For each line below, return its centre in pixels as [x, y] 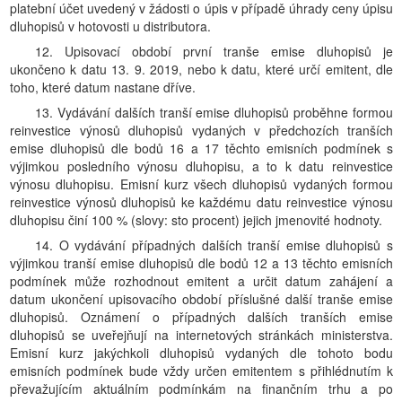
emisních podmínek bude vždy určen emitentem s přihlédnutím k [201, 371]
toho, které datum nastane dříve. [103, 87]
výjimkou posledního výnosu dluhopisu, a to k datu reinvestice [201, 166]
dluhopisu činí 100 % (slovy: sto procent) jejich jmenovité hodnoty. [196, 220]
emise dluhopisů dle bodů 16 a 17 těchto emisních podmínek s [201, 148]
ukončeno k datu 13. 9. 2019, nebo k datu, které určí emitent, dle [201, 69]
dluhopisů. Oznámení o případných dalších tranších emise [201, 317]
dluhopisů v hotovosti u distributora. [110, 26]
